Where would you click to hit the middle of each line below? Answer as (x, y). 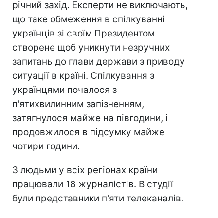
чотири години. (46, 146)
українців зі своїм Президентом (83, 33)
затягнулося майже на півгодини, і (90, 118)
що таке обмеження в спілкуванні (89, 19)
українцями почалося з (64, 90)
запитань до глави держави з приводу (99, 62)
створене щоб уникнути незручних (91, 47)
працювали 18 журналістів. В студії (93, 184)
